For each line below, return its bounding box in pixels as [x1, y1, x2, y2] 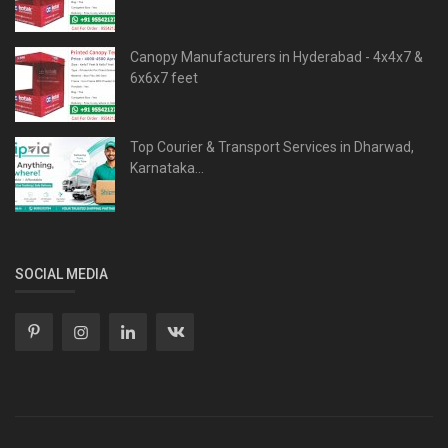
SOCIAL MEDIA [15, 265, 108, 282]
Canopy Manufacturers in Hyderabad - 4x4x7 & [130, 48, 423, 65]
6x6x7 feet [130, 69, 198, 86]
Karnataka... [130, 159, 204, 176]
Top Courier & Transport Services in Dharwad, [130, 138, 414, 155]
